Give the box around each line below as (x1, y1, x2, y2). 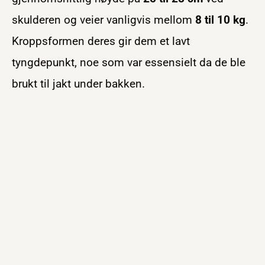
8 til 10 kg (195, 12, 245, 27)
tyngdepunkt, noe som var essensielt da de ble (12, 55, 245, 69)
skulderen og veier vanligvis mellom (12, 12, 195, 27)
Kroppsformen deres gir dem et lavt (12, 34, 190, 48)
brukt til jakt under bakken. (12, 76, 145, 91)
